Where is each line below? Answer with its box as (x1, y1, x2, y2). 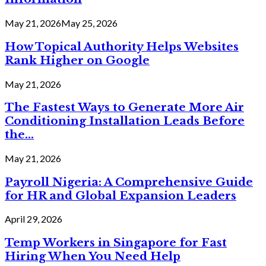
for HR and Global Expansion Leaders (5, 188, 236, 202)
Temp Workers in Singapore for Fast (5, 236, 227, 250)
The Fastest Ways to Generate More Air (5, 100, 244, 115)
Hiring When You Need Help (5, 249, 180, 264)
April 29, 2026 (5, 213, 62, 225)
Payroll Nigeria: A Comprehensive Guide (5, 175, 253, 189)
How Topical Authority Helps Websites (5, 39, 239, 53)
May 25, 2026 (61, 17, 118, 29)
